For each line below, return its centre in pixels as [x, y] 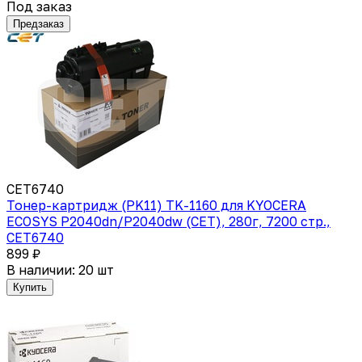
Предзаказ [38, 23]
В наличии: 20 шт [60, 269]
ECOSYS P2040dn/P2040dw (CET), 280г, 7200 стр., [168, 221]
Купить [30, 287]
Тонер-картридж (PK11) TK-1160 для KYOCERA [156, 205]
